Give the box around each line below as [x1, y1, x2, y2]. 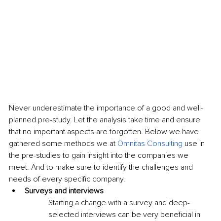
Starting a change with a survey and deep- [48, 198, 190, 208]
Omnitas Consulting [117, 139, 183, 149]
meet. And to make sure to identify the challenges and [9, 162, 195, 173]
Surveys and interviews [25, 186, 104, 196]
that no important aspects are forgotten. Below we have [9, 127, 201, 137]
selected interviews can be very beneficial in [48, 210, 202, 220]
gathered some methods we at [9, 139, 117, 149]
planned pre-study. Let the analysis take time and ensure [9, 115, 202, 125]
